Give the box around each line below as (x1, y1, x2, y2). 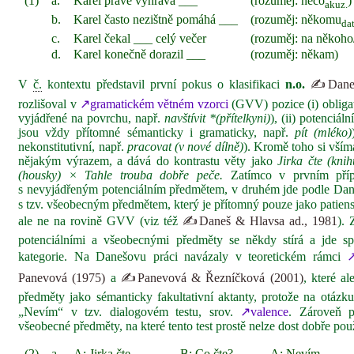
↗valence (240, 305, 289, 318)
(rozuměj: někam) (250, 47, 339, 61)
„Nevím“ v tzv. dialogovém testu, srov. (18, 305, 241, 318)
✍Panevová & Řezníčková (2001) (120, 271, 303, 284)
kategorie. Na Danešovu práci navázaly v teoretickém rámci (18, 250, 348, 263)
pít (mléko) (295, 126, 352, 139)
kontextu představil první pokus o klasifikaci (42, 77, 286, 91)
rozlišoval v (18, 97, 81, 111)
